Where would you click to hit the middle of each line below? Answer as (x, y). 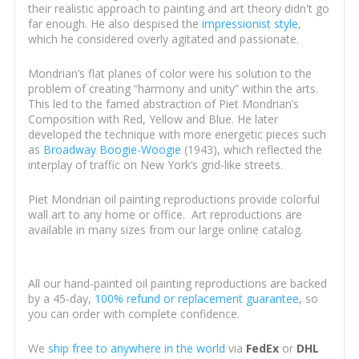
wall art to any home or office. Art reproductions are (165, 215)
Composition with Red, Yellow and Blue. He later (153, 119)
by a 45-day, (61, 299)
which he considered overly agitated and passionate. (163, 39)
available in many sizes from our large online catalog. (165, 230)
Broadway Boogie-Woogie (110, 150)
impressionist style (250, 24)
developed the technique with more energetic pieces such (177, 135)
